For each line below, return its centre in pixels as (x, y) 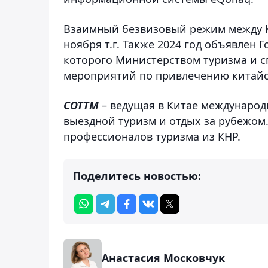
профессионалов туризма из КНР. (152, 136)
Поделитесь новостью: (137, 176)
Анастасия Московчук (163, 258)
